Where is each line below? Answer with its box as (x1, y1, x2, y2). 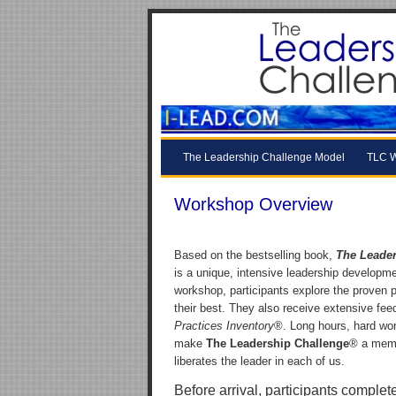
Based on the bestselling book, (174, 248, 336, 262)
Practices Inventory (174, 319, 274, 332)
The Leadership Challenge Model (183, 151, 345, 164)
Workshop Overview (174, 194, 332, 214)
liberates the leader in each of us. (174, 354, 345, 368)
